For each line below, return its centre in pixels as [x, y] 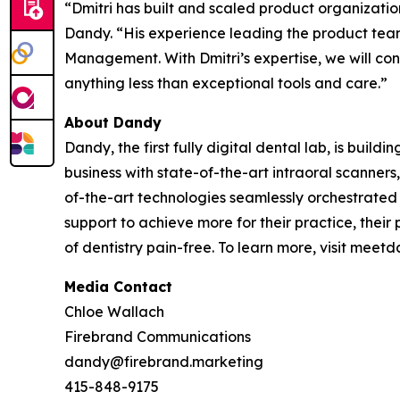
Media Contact [118, 287]
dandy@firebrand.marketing [164, 362]
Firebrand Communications [158, 337]
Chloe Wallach [114, 312]
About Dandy [113, 123]
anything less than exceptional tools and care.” [226, 83]
